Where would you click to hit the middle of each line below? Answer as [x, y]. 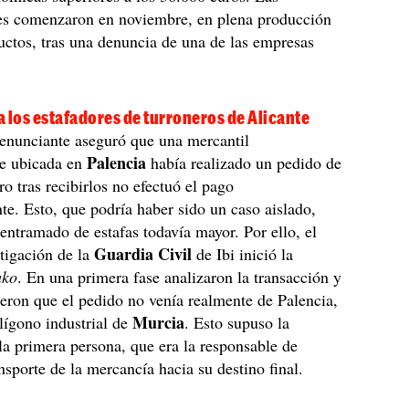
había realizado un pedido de [246, 163]
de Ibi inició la [243, 254]
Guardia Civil [143, 254]
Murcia [159, 322]
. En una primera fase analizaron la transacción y [180, 277]
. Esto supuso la [237, 322]
